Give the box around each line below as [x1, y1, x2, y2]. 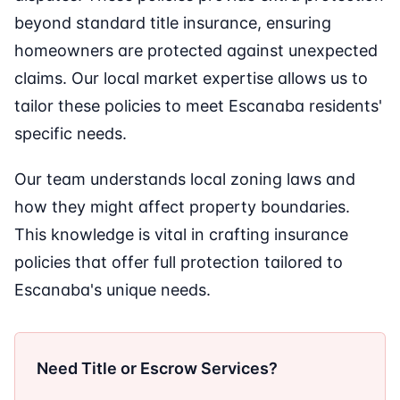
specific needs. [14, 124, 127, 144]
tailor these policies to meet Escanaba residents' [14, 96, 382, 116]
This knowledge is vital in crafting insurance [14, 225, 348, 245]
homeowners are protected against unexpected [14, 41, 378, 61]
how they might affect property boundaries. [14, 197, 350, 217]
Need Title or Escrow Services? [37, 359, 278, 379]
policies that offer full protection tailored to [14, 253, 343, 272]
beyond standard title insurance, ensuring [14, 13, 331, 33]
